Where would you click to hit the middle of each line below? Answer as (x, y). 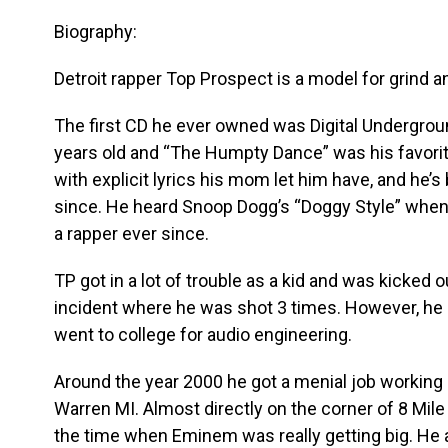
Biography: (95, 31)
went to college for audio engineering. (203, 334)
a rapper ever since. (131, 233)
